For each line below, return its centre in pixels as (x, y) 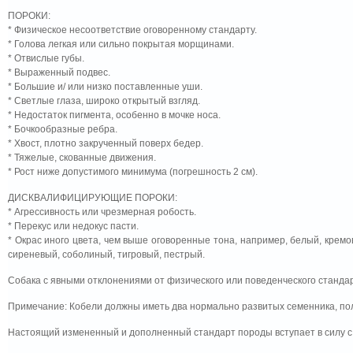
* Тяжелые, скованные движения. (82, 158)
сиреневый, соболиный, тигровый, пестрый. (106, 255)
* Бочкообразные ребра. (63, 129)
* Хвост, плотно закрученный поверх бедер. (106, 143)
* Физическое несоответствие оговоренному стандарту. (132, 30)
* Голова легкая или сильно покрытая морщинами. (121, 44)
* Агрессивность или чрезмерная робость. (102, 212)
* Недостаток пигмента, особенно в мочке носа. (114, 115)
